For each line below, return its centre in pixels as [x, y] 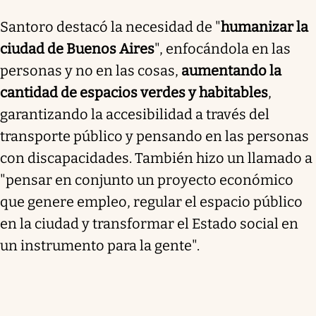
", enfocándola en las [223, 48]
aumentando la [231, 70]
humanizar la [265, 26]
